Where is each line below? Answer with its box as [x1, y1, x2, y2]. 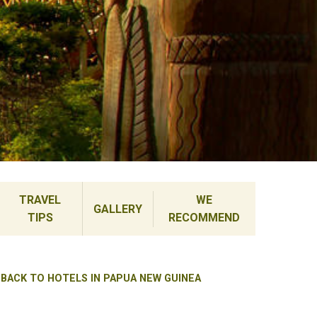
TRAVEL [19, 193, 62, 207]
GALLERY [93, 202, 142, 216]
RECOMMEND [168, 211, 241, 224]
